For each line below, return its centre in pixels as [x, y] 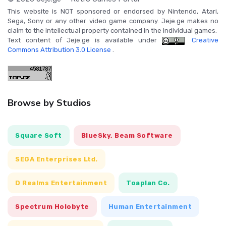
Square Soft [39, 136]
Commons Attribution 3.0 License [60, 50]
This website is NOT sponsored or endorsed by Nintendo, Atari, [113, 12]
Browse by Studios [49, 103]
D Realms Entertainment [61, 183]
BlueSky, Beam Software [127, 136]
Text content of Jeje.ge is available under [85, 40]
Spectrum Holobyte [52, 207]
